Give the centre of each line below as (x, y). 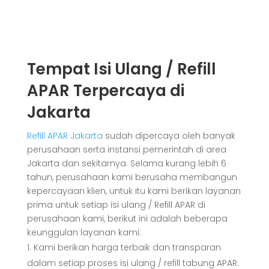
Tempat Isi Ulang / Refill (121, 69)
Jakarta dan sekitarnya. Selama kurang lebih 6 (126, 164)
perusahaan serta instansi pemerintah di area (126, 150)
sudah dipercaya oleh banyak (169, 136)
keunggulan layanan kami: (84, 233)
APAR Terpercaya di (105, 91)
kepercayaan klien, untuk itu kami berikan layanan (134, 191)
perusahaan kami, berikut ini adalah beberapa (127, 219)
